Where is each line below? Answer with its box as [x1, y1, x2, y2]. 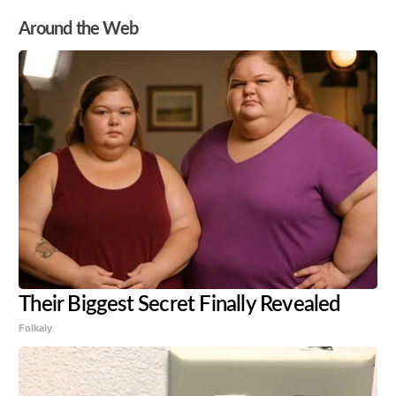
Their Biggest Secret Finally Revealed [19, 294, 341, 316]
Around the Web [19, 20, 138, 39]
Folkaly [19, 323, 53, 334]
